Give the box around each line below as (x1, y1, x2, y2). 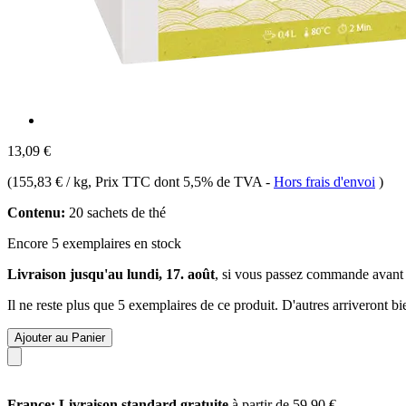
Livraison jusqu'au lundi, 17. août (7, 266, 215, 282)
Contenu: (7, 204, 65, 220)
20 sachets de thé (65, 204, 166, 220)
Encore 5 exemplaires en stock (7, 235, 181, 251)
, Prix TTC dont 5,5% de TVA (88, 173, 266, 189)
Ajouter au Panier (14, 330, 105, 344)
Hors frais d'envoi (274, 173, 375, 189)
